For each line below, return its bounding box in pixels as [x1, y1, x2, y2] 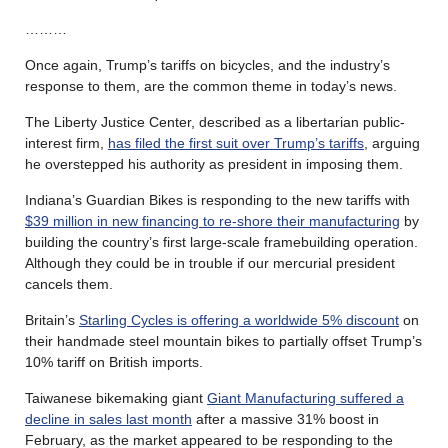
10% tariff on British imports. [25, 353, 203, 370]
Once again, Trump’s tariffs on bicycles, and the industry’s [25, 56, 390, 73]
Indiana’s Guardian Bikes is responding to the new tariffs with [25, 191, 410, 208]
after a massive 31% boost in [192, 410, 379, 427]
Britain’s [25, 311, 79, 328]
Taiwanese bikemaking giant [25, 389, 207, 406]
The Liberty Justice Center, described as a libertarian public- [25, 113, 405, 130]
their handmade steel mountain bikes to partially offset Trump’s [25, 332, 422, 349]
